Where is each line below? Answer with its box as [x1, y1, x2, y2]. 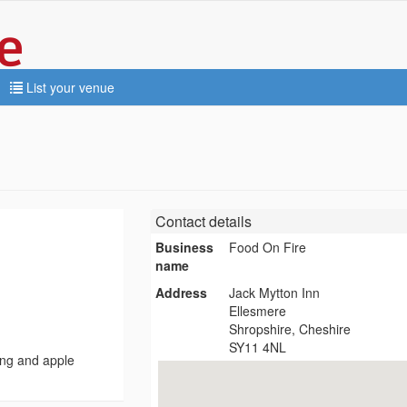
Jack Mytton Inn [229, 283, 321, 302]
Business [154, 238, 213, 256]
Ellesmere [229, 302, 287, 320]
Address [154, 283, 207, 302]
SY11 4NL [229, 338, 287, 356]
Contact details [154, 211, 252, 232]
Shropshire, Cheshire [229, 320, 352, 338]
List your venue [23, 78, 114, 96]
